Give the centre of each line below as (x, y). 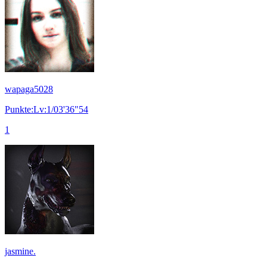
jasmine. (20, 251)
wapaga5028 (29, 89)
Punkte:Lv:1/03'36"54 (46, 109)
